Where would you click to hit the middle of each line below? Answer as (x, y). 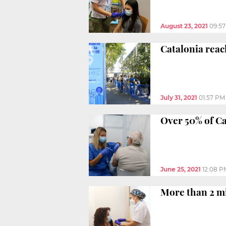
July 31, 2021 (179, 97)
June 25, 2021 (181, 169)
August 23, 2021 (184, 26)
